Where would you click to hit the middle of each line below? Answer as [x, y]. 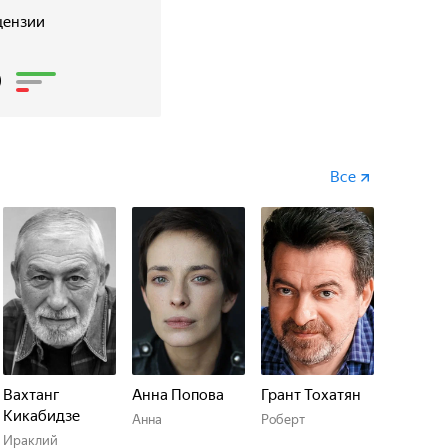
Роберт [283, 419]
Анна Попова [178, 395]
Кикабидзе [41, 416]
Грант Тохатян [311, 395]
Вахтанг [31, 395]
